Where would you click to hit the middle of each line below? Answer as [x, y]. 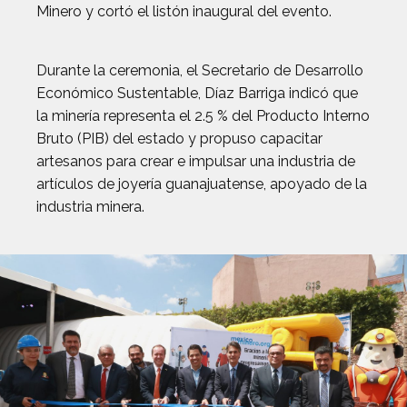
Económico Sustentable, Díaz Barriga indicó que [197, 93]
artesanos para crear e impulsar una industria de [196, 161]
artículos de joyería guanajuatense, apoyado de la [202, 184]
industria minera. [90, 207]
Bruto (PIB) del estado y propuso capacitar [179, 139]
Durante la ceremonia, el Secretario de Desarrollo [200, 70]
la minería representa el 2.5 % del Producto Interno [203, 116]
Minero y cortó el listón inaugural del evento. [184, 11]
